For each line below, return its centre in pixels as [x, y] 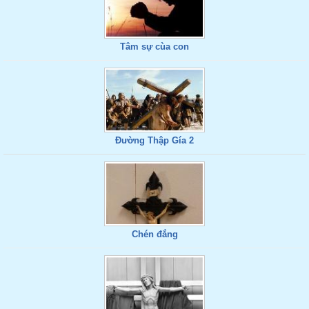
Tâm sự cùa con [154, 47]
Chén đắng [154, 234]
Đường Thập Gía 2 [154, 140]
